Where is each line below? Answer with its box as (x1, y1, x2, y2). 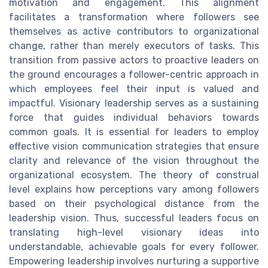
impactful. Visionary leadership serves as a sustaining (9, 97, 259, 109)
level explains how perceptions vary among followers (9, 183, 259, 195)
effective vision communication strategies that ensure (9, 140, 259, 152)
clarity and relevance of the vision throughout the (9, 154, 259, 166)
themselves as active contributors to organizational (9, 25, 259, 37)
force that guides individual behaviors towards (9, 111, 259, 123)
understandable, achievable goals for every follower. (9, 240, 259, 252)
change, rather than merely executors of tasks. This (9, 39, 259, 51)
